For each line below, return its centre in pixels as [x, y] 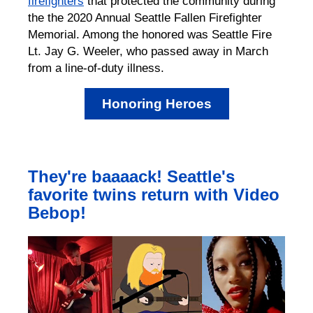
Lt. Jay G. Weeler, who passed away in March [148, 51]
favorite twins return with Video [154, 194]
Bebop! [57, 212]
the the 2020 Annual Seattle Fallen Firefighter [145, 17]
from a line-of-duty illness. [96, 67]
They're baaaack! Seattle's [131, 176]
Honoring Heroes [156, 103]
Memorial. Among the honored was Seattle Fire [150, 34]
